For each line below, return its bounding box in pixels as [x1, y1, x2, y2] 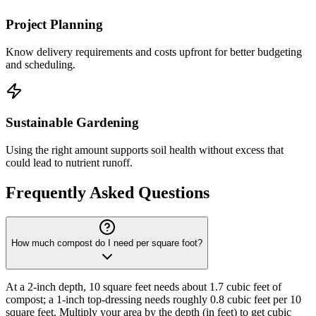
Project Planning [6, 17, 103, 32]
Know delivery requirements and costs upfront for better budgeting [6, 45, 302, 58]
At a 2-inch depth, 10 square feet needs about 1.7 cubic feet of [6, 281, 281, 293]
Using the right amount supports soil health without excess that [6, 144, 284, 157]
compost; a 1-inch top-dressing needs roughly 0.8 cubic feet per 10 [6, 293, 301, 305]
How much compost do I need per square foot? [11, 238, 202, 248]
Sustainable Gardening [6, 115, 139, 130]
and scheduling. [6, 58, 75, 71]
